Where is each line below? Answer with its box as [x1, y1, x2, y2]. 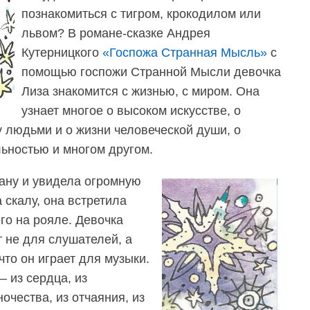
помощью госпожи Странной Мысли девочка [21, 65, 281, 80]
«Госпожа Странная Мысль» [102, 46, 267, 60]
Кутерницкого [21, 46, 102, 60]
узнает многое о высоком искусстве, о [21, 104, 241, 118]
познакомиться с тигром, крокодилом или [21, 7, 261, 21]
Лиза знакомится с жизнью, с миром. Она [21, 84, 259, 99]
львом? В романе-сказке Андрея [21, 26, 210, 41]
